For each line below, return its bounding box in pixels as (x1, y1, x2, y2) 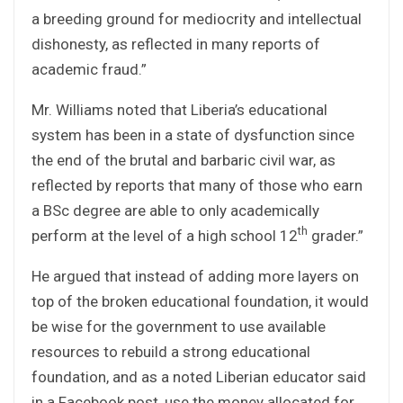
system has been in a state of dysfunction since (31, 125, 354, 144)
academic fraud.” (31, 59, 147, 78)
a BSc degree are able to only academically (31, 201, 319, 219)
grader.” (308, 226, 363, 245)
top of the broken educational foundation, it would (31, 291, 369, 310)
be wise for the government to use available (31, 317, 326, 336)
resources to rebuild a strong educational (31, 342, 310, 361)
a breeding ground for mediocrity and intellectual (31, 9, 362, 28)
